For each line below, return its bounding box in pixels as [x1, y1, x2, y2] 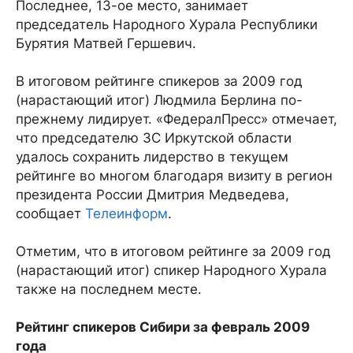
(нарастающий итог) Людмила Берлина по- [16, 92, 303, 108]
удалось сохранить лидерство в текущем [16, 149, 288, 165]
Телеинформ [85, 206, 168, 221]
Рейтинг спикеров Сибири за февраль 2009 [16, 319, 310, 335]
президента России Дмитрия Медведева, [16, 187, 289, 203]
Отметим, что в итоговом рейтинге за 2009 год [16, 243, 331, 259]
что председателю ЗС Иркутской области [16, 130, 292, 146]
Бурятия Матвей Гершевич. [16, 35, 196, 51]
